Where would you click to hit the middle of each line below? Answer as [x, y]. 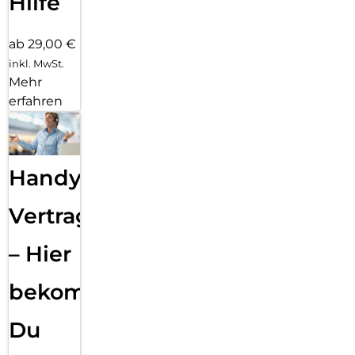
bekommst [68, 292]
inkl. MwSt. [36, 63]
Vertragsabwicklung [120, 216]
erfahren [36, 101]
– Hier [40, 254]
